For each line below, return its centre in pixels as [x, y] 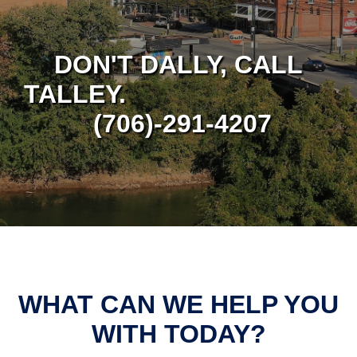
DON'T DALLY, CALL [178, 65]
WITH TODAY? [178, 334]
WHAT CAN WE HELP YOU [178, 304]
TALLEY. [178, 94]
